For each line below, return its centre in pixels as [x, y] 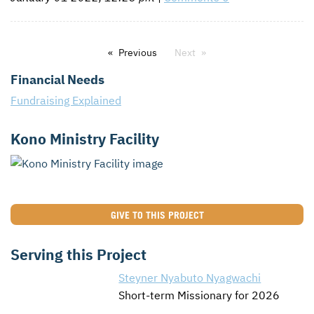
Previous [137, 52]
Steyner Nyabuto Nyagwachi [190, 278]
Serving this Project [78, 255]
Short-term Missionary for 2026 [199, 295]
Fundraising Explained [66, 100]
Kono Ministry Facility [85, 138]
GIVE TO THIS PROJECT [157, 214]
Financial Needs [57, 79]
